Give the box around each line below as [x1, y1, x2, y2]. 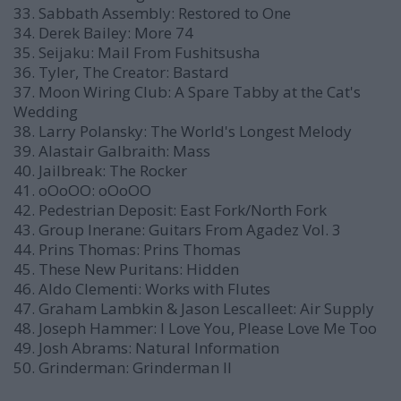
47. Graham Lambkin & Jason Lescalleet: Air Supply [13, 298, 374, 319]
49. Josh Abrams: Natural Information [13, 337, 279, 358]
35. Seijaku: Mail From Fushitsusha [13, 42, 260, 63]
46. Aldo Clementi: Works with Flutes [13, 278, 270, 299]
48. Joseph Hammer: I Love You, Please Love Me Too [13, 318, 377, 338]
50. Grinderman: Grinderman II [13, 357, 232, 378]
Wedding [13, 101, 78, 122]
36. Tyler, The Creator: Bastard [13, 62, 229, 82]
